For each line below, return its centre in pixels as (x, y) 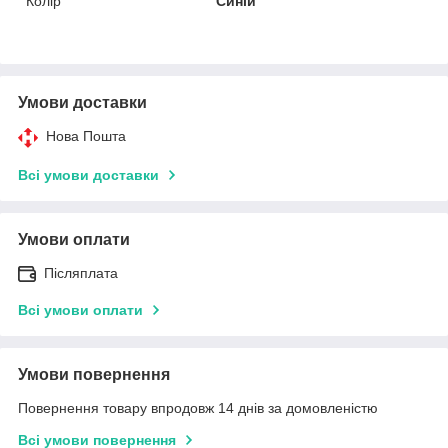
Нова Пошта (86, 135)
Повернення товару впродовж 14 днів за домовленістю (198, 407)
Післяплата (81, 272)
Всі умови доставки (88, 174)
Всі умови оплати (80, 309)
